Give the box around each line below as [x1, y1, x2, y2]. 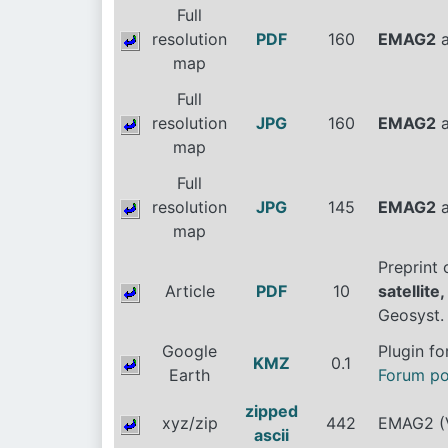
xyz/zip [161, 413, 218, 433]
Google [162, 341, 217, 361]
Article [164, 281, 215, 301]
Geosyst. [378, 305, 444, 325]
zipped [245, 401, 298, 421]
